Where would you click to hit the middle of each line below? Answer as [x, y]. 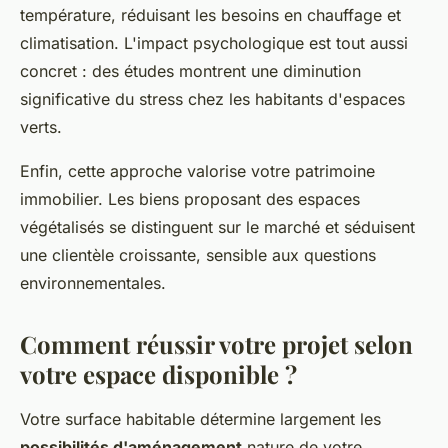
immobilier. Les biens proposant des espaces [190, 198]
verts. [41, 126]
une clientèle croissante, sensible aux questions [198, 254]
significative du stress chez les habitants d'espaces [212, 98]
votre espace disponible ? [158, 373]
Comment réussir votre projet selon [216, 343]
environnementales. [93, 282]
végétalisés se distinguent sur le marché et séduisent [217, 226]
